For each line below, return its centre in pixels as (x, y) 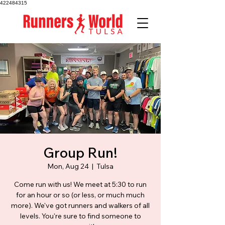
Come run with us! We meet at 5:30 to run (80, 184)
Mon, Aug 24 (68, 166)
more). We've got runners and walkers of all (80, 205)
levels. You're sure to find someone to (80, 216)
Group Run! (80, 152)
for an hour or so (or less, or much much (80, 195)
